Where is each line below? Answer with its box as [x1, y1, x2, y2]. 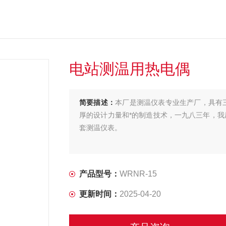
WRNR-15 [120, 169, 157, 178]
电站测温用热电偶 [69, 61, 190, 77]
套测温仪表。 [79, 124, 122, 132]
